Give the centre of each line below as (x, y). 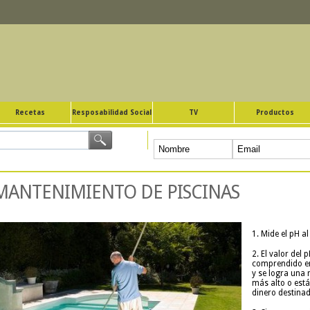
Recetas (30, 112)
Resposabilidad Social (112, 112)
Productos (275, 112)
